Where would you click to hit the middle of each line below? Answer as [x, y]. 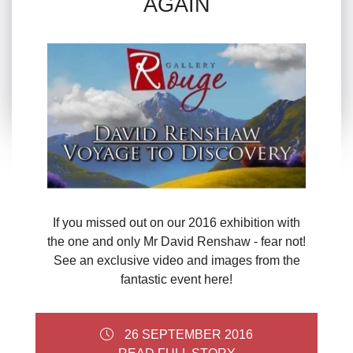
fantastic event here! [176, 280]
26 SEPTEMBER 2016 [189, 335]
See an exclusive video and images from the [176, 261]
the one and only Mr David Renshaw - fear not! [176, 242]
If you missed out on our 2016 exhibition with [176, 223]
